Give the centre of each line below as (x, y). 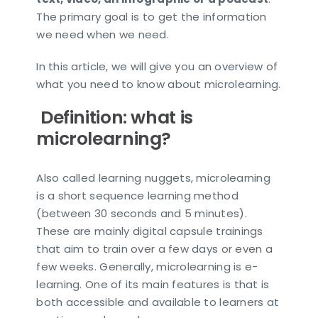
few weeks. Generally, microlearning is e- (147, 267)
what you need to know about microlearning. (159, 84)
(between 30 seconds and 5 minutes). (142, 214)
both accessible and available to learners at (158, 302)
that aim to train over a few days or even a (154, 249)
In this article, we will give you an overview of (157, 66)
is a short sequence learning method (137, 196)
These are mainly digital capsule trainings (150, 231)
